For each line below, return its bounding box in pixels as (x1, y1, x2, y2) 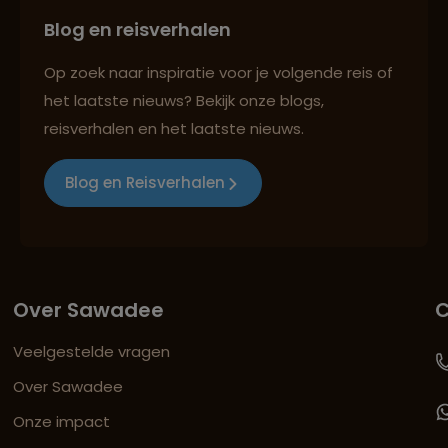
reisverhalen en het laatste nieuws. (44, 117, 304, 139)
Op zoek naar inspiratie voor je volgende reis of (44, 61, 393, 83)
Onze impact (13, 410, 111, 432)
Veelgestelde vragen (13, 340, 171, 362)
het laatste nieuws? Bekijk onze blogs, (44, 89, 324, 111)
